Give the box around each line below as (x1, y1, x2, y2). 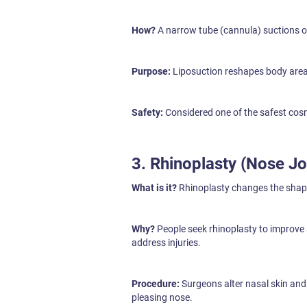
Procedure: (132, 278, 180, 289)
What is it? (132, 182, 177, 193)
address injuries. (132, 237, 201, 248)
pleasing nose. (132, 292, 193, 303)
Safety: (132, 107, 165, 118)
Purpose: (132, 66, 173, 77)
